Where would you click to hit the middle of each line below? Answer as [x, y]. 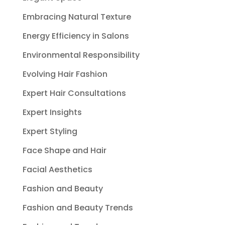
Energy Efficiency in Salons [76, 36]
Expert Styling [50, 131]
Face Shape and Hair [64, 150]
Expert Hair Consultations [74, 93]
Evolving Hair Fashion [65, 74]
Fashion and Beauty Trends [78, 208]
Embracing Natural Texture [77, 17]
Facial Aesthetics [57, 170]
